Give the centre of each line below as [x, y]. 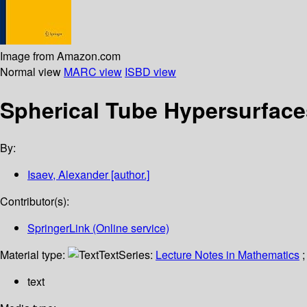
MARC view [93, 71]
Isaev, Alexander [68, 175]
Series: [137, 255]
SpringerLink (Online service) [98, 228]
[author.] [129, 175]
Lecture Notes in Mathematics [228, 255]
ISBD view [150, 71]
